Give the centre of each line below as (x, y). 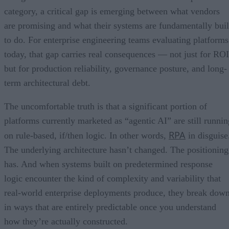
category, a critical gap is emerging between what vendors (112, 11)
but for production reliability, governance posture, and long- (116, 68)
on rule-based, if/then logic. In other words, (86, 135)
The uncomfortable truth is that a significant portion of (106, 106)
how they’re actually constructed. (66, 221)
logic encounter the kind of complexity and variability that (112, 178)
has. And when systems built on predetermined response (108, 164)
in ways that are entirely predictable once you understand (110, 207)
